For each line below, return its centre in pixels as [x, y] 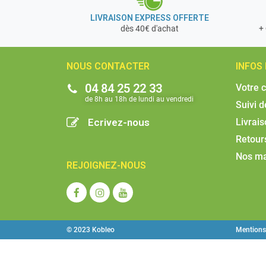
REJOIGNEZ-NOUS [106, 166]
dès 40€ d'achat [150, 29]
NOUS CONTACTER [108, 66]
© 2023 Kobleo [91, 230]
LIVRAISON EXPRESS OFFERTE [150, 18]
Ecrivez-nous [119, 123]
